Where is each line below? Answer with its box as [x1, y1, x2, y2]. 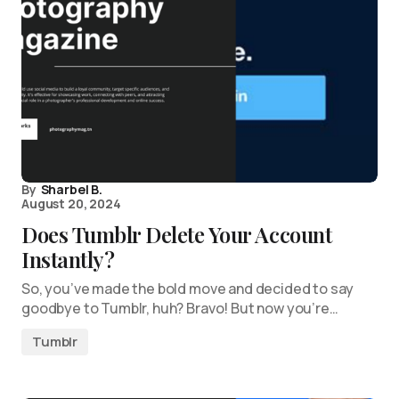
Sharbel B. [40, 181, 102, 198]
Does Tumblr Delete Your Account [21, 220, 332, 248]
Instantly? [21, 245, 115, 273]
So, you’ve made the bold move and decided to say [21, 279, 354, 298]
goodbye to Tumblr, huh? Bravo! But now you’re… [21, 298, 338, 318]
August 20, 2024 [21, 195, 121, 212]
